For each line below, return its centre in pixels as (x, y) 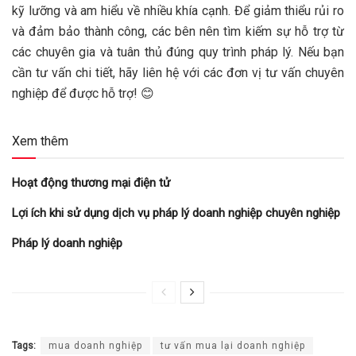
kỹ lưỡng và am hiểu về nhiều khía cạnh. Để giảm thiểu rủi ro (178, 11)
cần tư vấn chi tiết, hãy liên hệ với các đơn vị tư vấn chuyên (178, 73)
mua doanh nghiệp (95, 346)
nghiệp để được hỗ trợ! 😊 (83, 94)
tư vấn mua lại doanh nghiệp (233, 346)
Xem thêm (40, 141)
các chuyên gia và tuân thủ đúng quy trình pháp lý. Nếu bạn (178, 52)
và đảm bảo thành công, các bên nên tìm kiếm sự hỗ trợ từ (178, 32)
